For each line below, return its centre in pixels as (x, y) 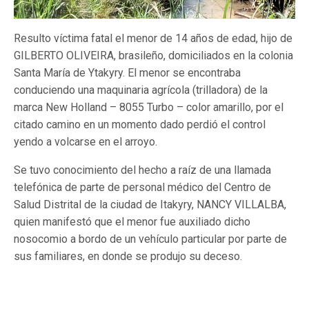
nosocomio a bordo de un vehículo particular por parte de (150, 239)
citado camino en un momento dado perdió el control (140, 125)
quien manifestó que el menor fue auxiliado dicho (132, 222)
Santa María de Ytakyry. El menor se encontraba (127, 73)
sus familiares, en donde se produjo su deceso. (128, 257)
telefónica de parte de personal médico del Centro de (142, 188)
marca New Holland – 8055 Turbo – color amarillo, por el (149, 108)
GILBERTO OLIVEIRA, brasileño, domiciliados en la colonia (153, 56)
